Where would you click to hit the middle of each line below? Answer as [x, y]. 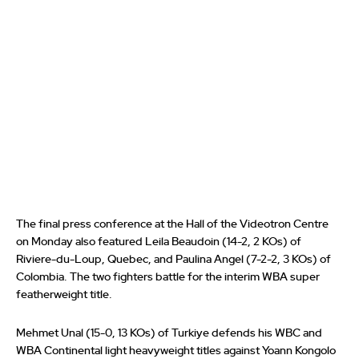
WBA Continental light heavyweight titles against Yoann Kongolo [176, 351]
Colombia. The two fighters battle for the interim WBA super [168, 278]
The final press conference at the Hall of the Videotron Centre [172, 225]
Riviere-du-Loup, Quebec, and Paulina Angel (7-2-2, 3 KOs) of [173, 260]
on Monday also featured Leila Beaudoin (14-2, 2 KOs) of [159, 242]
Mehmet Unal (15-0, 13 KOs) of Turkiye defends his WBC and [169, 334]
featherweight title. [64, 295]
